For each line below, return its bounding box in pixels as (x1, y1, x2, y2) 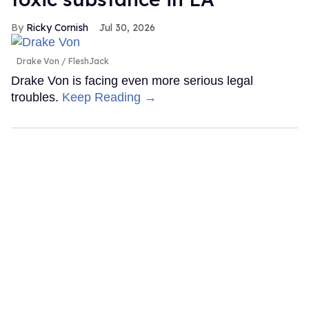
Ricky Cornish (26, 21, 88, 34)
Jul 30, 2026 (99, 21, 155, 34)
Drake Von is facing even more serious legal (11, 74, 253, 88)
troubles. (11, 90, 62, 105)
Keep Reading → (62, 90, 157, 105)
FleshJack (66, 56, 109, 67)
